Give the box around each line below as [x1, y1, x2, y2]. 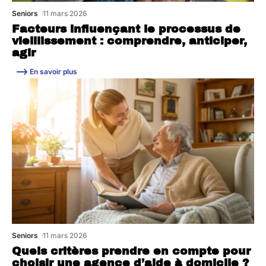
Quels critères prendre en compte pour [12, 245, 251, 257]
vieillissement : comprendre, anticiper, [12, 34, 247, 47]
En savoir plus [30, 66, 77, 76]
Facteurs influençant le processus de [12, 23, 240, 35]
